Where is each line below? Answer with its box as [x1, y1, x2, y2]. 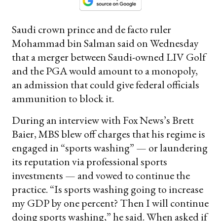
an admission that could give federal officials [12, 77, 199, 92]
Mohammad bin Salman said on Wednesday [12, 36, 199, 50]
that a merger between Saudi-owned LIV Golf [12, 49, 206, 64]
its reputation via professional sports [12, 154, 167, 169]
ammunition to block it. [12, 91, 114, 106]
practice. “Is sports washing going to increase [12, 182, 203, 196]
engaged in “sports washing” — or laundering [12, 140, 208, 155]
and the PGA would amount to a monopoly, [12, 63, 198, 78]
